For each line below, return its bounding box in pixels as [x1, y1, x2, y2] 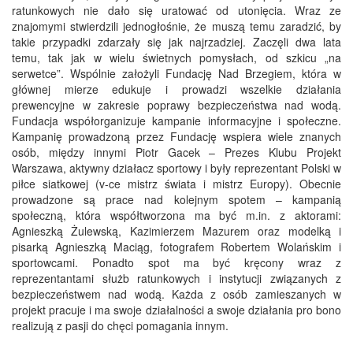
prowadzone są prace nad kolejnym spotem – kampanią [12, 191, 341, 208]
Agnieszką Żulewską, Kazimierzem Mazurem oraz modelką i [12, 223, 341, 240]
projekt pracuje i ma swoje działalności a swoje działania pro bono [12, 302, 341, 318]
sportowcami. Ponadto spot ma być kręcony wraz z [12, 255, 341, 271]
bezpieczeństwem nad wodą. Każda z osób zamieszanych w [12, 286, 341, 303]
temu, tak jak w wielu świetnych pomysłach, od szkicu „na [12, 50, 341, 66]
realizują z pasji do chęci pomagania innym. [12, 318, 229, 334]
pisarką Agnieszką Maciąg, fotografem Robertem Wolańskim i [12, 239, 341, 255]
